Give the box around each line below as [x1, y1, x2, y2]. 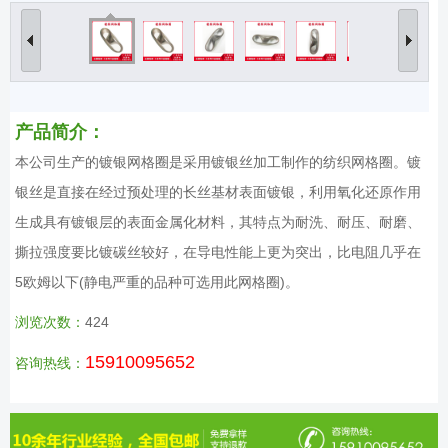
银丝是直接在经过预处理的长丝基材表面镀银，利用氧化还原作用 [15, 183, 421, 200]
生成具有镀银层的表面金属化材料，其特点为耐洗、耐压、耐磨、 [15, 213, 421, 230]
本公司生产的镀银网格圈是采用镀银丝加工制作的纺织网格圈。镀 [15, 153, 421, 170]
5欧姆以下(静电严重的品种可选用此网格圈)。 [15, 273, 299, 290]
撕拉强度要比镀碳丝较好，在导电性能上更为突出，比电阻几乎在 [15, 243, 421, 260]
